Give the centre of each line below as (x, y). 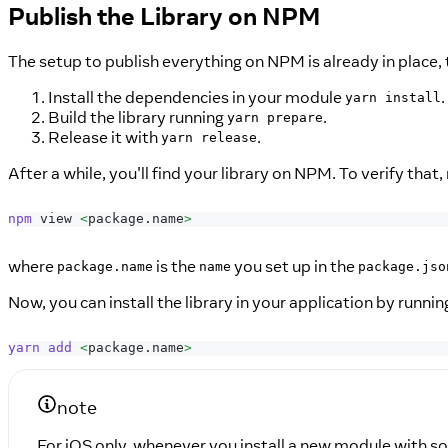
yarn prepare (275, 117)
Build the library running (137, 116)
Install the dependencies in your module (196, 96)
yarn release (209, 137)
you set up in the (294, 265)
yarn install (393, 97)
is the (176, 265)
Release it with (104, 136)
